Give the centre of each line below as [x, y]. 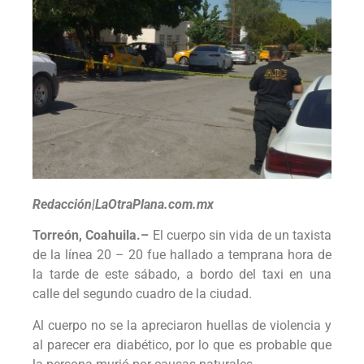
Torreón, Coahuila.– [93, 236]
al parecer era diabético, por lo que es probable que [182, 344]
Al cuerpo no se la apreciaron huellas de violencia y [182, 325]
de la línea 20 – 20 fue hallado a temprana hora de [182, 255]
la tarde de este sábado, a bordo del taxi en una [182, 275]
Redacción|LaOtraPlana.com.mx [123, 204]
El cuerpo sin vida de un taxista [242, 236]
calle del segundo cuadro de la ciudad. [144, 294]
